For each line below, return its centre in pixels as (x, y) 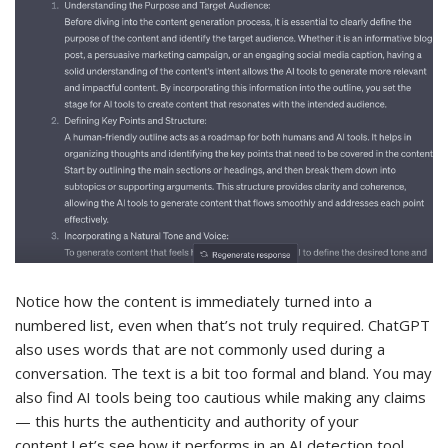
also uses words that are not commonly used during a (200, 348)
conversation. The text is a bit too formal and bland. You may (223, 372)
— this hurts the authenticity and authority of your (187, 420)
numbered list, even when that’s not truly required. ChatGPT (222, 324)
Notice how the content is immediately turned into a (193, 300)
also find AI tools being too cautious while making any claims (220, 396)
